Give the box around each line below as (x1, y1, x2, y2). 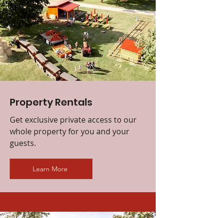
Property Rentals (10, 95, 92, 109)
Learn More (33, 164, 68, 173)
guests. (10, 137, 36, 148)
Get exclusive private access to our (10, 114, 137, 125)
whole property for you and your (10, 126, 129, 137)
